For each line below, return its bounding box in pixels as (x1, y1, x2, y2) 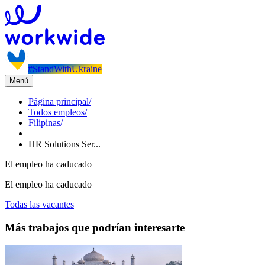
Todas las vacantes (5, 199, 74, 209)
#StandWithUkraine (28, 64, 102, 74)
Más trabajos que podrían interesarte (5, 221, 185, 234)
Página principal (28, 96, 89, 106)
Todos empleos (28, 107, 85, 117)
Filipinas (28, 118, 60, 128)
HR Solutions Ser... (28, 139, 101, 149)
